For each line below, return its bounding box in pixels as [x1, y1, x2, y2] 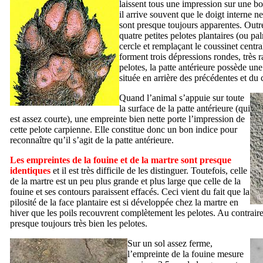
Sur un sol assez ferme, [127, 238, 213, 248]
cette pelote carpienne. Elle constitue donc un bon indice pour [10, 124, 237, 134]
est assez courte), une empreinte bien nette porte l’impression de [10, 113, 245, 124]
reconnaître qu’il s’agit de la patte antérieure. [10, 134, 174, 145]
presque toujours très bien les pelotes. [10, 218, 147, 228]
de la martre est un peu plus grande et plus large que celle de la [10, 176, 241, 186]
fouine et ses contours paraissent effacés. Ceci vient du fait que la [10, 186, 249, 197]
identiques [10, 165, 50, 176]
